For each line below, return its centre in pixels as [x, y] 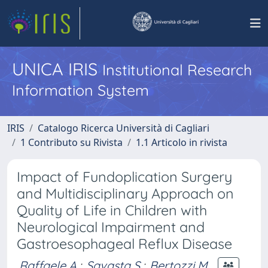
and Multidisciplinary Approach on [125, 194]
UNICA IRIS [57, 69]
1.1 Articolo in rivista [182, 142]
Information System [80, 90]
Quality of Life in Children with [112, 210]
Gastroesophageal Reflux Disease [124, 244]
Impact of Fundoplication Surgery [124, 177]
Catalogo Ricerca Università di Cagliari [124, 128]
